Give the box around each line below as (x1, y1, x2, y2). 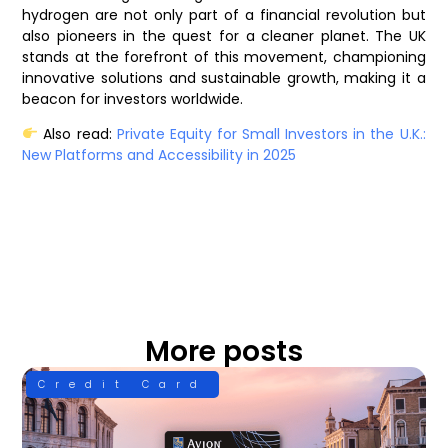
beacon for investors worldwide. (22, 88, 244, 109)
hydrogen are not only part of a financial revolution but (22, 4, 426, 25)
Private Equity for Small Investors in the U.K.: (116, 123, 426, 144)
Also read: (38, 123, 117, 144)
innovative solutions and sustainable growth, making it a (22, 67, 426, 88)
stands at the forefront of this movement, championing (22, 46, 426, 67)
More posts (145, 332, 303, 372)
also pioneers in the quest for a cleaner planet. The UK (22, 25, 426, 46)
